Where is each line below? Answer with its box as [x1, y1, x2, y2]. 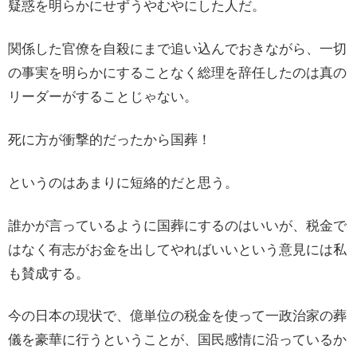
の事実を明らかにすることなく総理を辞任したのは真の [8, 65, 347, 81]
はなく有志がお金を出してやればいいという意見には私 [8, 241, 347, 257]
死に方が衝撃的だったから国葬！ [8, 131, 211, 147]
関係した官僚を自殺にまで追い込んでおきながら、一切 [8, 41, 347, 57]
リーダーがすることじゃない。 [8, 89, 198, 105]
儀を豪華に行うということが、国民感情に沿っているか [8, 332, 347, 348]
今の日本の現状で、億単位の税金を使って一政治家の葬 [8, 308, 347, 324]
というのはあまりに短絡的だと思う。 [8, 175, 238, 190]
